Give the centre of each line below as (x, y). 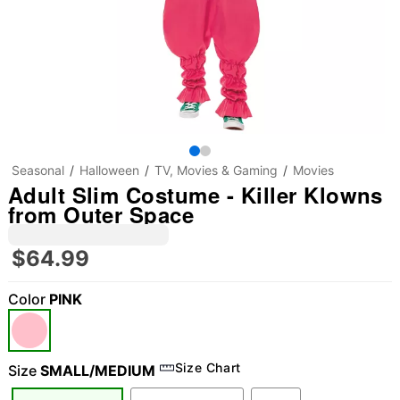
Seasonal (37, 170)
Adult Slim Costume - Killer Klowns (195, 195)
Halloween (109, 170)
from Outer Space (101, 214)
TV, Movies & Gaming (216, 170)
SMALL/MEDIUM (97, 371)
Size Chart (208, 367)
